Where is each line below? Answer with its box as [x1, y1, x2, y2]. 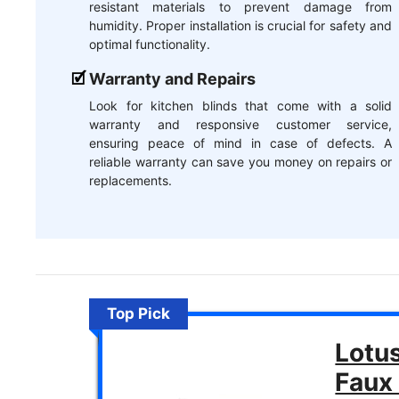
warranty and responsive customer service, [89, 116, 392, 132]
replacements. [89, 172, 172, 188]
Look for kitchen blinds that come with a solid [89, 97, 392, 113]
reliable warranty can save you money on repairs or [89, 153, 392, 169]
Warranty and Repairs [89, 69, 256, 88]
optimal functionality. [89, 36, 210, 52]
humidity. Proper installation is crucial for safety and [89, 17, 392, 33]
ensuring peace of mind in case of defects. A [89, 134, 392, 151]
